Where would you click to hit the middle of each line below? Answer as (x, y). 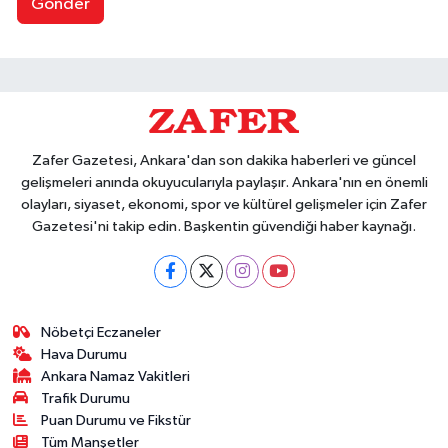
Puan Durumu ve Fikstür (116, 421)
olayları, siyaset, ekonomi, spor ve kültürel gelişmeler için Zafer (224, 205)
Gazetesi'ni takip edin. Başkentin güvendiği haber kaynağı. (224, 227)
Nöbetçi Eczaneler (101, 333)
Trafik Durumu (86, 399)
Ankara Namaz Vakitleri (116, 377)
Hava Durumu (84, 355)
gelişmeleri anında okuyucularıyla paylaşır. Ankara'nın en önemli (224, 183)
